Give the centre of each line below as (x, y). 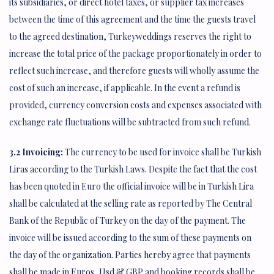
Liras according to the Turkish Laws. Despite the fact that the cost (133, 169)
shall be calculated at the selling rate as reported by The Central (131, 204)
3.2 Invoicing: (36, 152)
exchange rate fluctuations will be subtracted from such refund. (130, 122)
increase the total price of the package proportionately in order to (135, 54)
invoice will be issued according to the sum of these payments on (130, 238)
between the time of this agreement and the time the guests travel (132, 20)
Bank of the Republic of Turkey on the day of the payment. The (128, 221)
